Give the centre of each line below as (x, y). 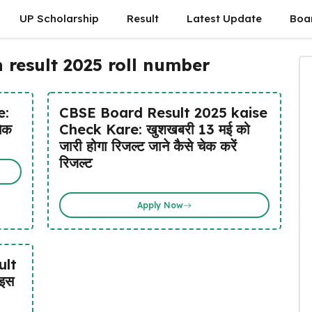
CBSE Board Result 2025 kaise (163, 112)
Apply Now (160, 205)
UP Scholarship (59, 18)
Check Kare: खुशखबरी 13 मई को (154, 129)
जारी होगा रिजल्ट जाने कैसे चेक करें (148, 146)
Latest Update (224, 18)
